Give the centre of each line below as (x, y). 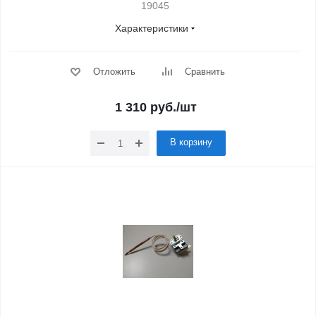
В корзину (191, 142)
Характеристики (152, 28)
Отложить (114, 72)
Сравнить (205, 72)
